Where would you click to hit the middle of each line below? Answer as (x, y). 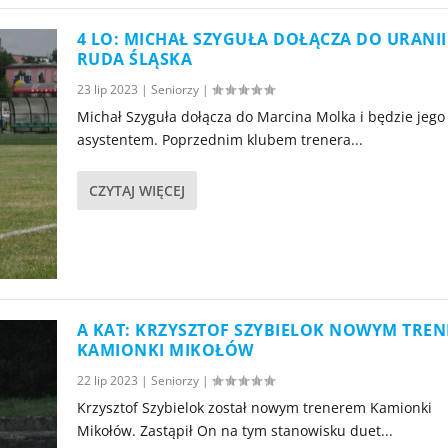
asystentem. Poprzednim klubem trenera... (219, 139)
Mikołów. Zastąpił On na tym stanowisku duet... (234, 431)
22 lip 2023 (107, 381)
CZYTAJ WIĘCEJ (136, 190)
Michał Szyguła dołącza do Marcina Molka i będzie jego (260, 116)
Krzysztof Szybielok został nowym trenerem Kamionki (254, 408)
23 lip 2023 (107, 89)
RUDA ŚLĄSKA (134, 58)
